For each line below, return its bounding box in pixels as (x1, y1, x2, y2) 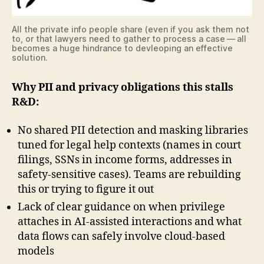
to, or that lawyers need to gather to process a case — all (12, 34, 246, 44)
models (18, 244, 54, 258)
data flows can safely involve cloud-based (18, 229, 225, 243)
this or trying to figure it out (18, 182, 154, 196)
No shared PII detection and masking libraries (18, 123, 248, 137)
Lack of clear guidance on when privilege (18, 200, 225, 214)
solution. (12, 52, 48, 63)
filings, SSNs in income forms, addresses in (18, 153, 232, 167)
